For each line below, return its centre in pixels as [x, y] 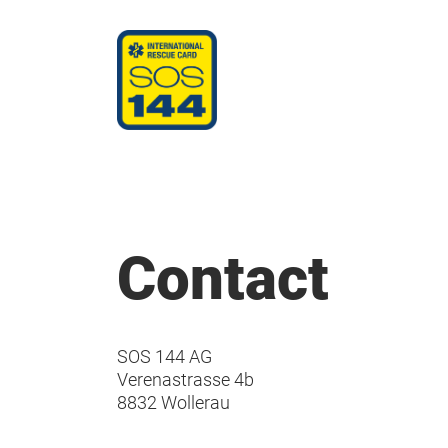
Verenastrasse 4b [185, 379]
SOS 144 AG [164, 356]
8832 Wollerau [173, 402]
